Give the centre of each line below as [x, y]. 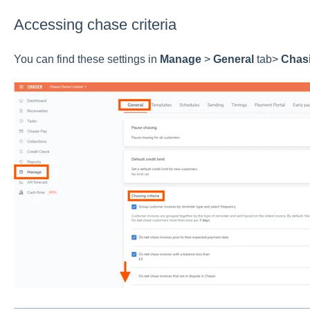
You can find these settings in [86, 59]
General [233, 59]
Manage [180, 59]
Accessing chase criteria [95, 25]
